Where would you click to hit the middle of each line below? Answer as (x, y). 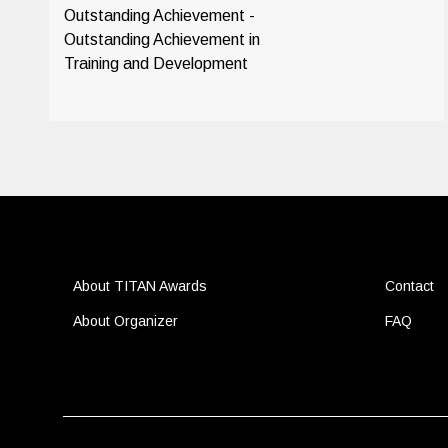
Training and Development (155, 63)
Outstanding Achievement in (161, 39)
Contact (409, 286)
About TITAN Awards (139, 286)
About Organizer (125, 321)
